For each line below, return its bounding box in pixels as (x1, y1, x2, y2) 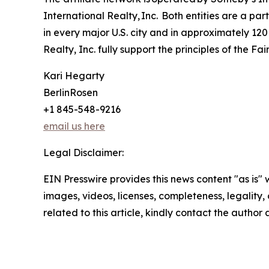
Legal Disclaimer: (43, 147, 124, 159)
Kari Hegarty (43, 70, 104, 82)
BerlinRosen (43, 86, 98, 99)
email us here (43, 120, 105, 133)
